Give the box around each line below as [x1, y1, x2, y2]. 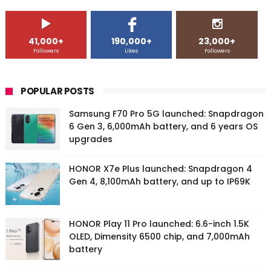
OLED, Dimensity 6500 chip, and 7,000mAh [68, 230, 250, 243]
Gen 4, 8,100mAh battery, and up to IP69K [68, 175, 250, 188]
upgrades [68, 133, 113, 146]
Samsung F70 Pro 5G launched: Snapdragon [68, 108, 264, 120]
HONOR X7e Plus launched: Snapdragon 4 [68, 163, 252, 175]
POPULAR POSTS [20, 85, 94, 98]
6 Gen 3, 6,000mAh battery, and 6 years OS [68, 120, 258, 133]
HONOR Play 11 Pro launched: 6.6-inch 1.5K [68, 218, 249, 230]
